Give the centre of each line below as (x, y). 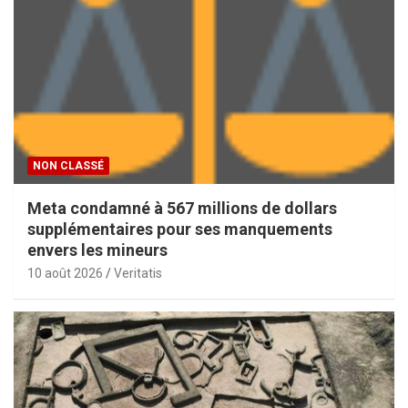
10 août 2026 (65, 274)
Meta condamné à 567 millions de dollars (182, 209)
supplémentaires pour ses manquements (180, 229)
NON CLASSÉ (68, 166)
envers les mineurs (97, 250)
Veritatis (138, 274)
